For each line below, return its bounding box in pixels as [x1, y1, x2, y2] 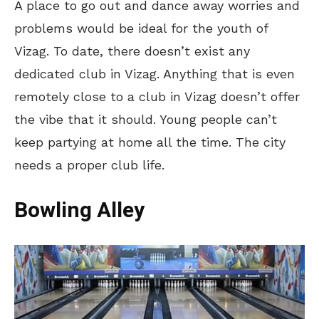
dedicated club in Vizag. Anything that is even [14, 66, 295, 81]
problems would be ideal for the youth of [14, 20, 268, 36]
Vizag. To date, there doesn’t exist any [14, 43, 250, 58]
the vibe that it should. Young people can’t [14, 111, 277, 127]
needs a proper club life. [14, 157, 164, 172]
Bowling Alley [14, 194, 145, 226]
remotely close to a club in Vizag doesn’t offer [14, 88, 300, 104]
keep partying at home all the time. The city [14, 134, 286, 150]
